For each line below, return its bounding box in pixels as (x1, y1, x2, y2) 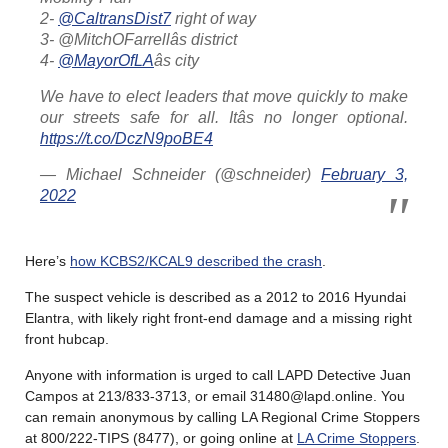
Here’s (25, 252, 70, 269)
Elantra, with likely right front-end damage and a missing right (25, 309, 412, 326)
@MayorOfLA (58, 51, 154, 69)
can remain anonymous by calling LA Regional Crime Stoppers (25, 408, 420, 425)
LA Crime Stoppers (297, 429, 416, 446)
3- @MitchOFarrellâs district (40, 30, 237, 48)
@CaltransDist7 (58, 9, 171, 27)
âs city (154, 51, 199, 69)
